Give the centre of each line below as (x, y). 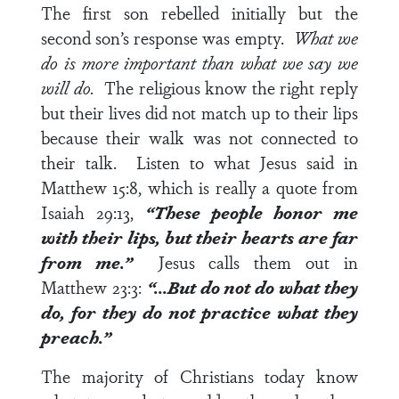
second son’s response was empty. (167, 37)
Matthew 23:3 (90, 287)
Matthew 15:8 (90, 187)
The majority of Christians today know (199, 376)
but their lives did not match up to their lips (199, 112)
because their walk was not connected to (199, 137)
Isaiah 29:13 (85, 212)
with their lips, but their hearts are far (199, 237)
